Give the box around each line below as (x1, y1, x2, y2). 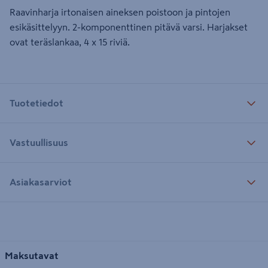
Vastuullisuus (10, 137, 68, 147)
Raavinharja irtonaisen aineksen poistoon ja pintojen (10, 7, 230, 17)
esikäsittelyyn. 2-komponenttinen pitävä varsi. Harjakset (10, 22, 248, 32)
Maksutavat (5, 251, 59, 260)
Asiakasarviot (10, 176, 72, 187)
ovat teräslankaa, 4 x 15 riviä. (10, 37, 130, 47)
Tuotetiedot (10, 98, 63, 108)
